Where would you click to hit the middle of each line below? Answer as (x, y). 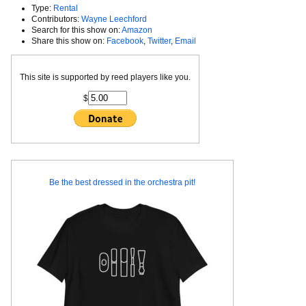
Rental (66, 8)
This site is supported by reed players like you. (105, 77)
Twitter (159, 41)
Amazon (137, 30)
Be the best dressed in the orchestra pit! (122, 183)
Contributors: (56, 19)
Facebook (125, 41)
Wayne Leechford (114, 19)
